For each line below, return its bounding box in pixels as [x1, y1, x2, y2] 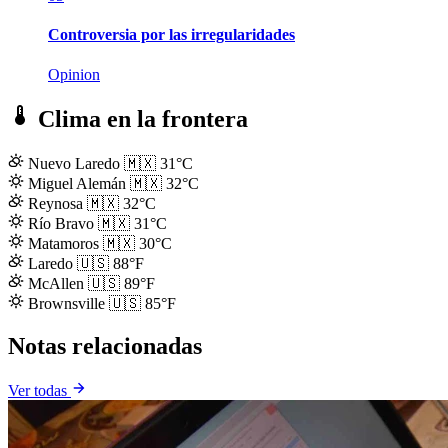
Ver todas [8, 382, 71, 400]
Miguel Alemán [28, 175, 130, 193]
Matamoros [28, 235, 103, 253]
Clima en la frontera [32, 106, 248, 133]
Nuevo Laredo [28, 155, 124, 173]
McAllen [28, 275, 88, 293]
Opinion [48, 65, 100, 83]
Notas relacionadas [8, 333, 202, 360]
